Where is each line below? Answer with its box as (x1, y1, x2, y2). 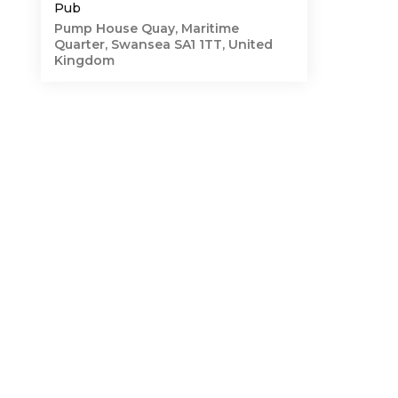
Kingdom (54, 52, 115, 68)
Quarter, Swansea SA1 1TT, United (54, 36, 273, 52)
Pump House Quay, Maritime (54, 20, 239, 36)
